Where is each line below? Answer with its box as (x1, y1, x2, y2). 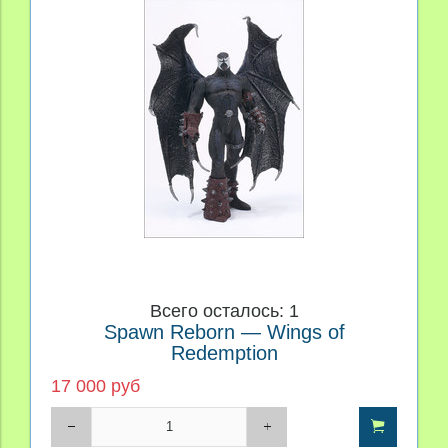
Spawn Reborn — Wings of (103, 320, 345, 343)
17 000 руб (51, 375, 140, 396)
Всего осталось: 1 (149, 300, 299, 321)
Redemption (170, 341, 278, 364)
